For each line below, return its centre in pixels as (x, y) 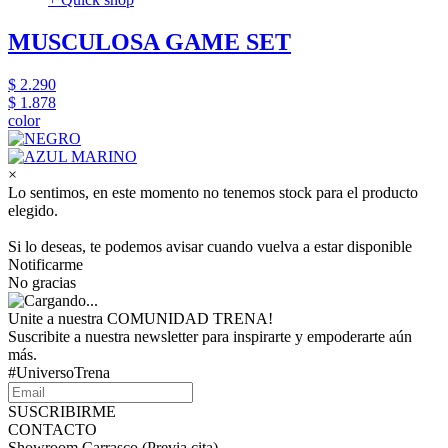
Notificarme (45, 265)
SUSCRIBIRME (62, 412)
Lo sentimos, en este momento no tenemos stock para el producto (213, 193)
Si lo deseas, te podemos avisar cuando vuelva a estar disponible (210, 247)
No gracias (42, 283)
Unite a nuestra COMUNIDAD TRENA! (140, 319)
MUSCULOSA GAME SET (149, 42)
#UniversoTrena (59, 373)
